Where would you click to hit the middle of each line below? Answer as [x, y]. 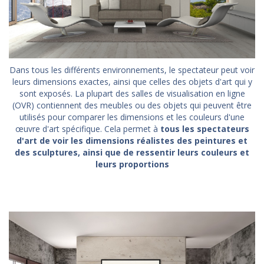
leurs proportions [132, 164]
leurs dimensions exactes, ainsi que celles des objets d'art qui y [132, 81]
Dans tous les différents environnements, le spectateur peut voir [132, 70]
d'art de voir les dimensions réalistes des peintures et [132, 140]
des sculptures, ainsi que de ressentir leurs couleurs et [132, 152]
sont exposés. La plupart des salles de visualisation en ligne [132, 93]
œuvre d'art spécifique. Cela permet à [88, 128]
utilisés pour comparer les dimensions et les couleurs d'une [132, 117]
